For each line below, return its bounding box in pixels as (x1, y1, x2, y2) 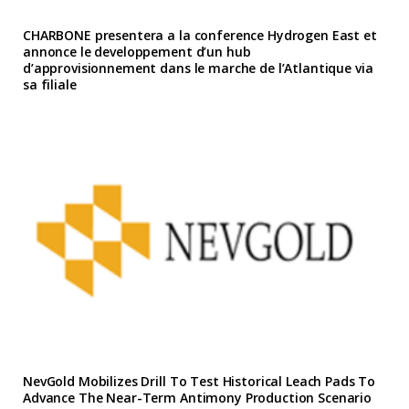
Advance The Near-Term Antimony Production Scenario (23, 388, 372, 406)
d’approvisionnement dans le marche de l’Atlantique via (23, 59, 373, 78)
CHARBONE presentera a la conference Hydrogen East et (23, 26, 377, 45)
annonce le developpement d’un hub (23, 43, 251, 61)
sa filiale (23, 76, 77, 94)
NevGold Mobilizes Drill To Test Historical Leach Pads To (23, 372, 376, 390)
